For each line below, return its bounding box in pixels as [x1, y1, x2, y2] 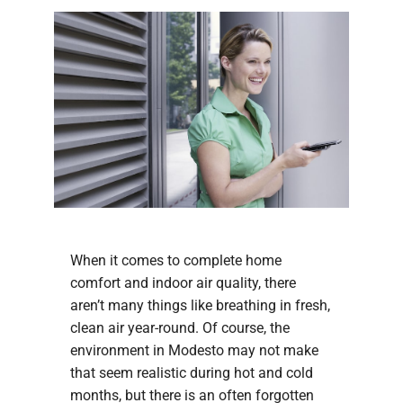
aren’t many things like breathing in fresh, [69, 296, 330, 314]
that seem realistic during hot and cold [69, 363, 313, 381]
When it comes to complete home [69, 251, 282, 269]
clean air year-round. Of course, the [69, 318, 290, 336]
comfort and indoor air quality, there [69, 273, 296, 291]
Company [24, 6, 94, 26]
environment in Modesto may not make [69, 341, 318, 359]
